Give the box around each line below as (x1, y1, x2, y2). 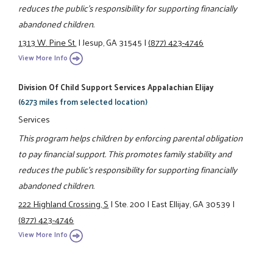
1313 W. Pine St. (18, 34, 77, 51)
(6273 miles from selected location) (18, 94, 148, 108)
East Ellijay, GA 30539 (151, 195, 231, 211)
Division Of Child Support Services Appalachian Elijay (18, 79, 214, 94)
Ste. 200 (115, 195, 146, 211)
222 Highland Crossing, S (18, 195, 109, 211)
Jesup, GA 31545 (82, 34, 143, 51)
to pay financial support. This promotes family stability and (18, 145, 232, 161)
